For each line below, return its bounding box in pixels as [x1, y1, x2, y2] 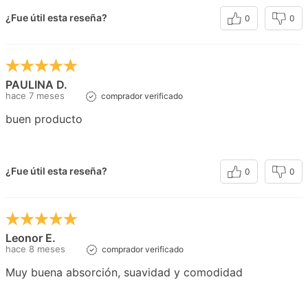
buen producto [5, 111, 82, 126]
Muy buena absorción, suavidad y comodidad [5, 265, 243, 279]
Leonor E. [5, 230, 56, 245]
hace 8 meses [5, 243, 65, 254]
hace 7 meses [5, 89, 65, 101]
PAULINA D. [5, 77, 67, 91]
